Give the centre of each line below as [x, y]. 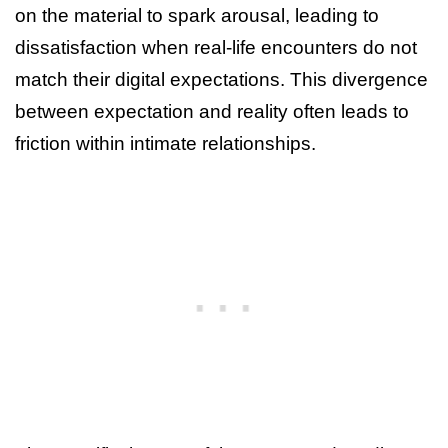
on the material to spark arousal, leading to [197, 15]
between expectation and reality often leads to [212, 111]
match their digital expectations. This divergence [221, 79]
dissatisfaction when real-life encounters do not [216, 47]
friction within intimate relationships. [165, 143]
